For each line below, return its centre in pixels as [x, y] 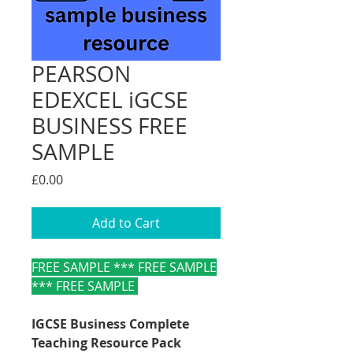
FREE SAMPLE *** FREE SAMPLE [124, 268]
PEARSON [81, 74]
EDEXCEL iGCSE [110, 100]
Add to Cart [126, 223]
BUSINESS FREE [110, 126]
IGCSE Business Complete [110, 324]
